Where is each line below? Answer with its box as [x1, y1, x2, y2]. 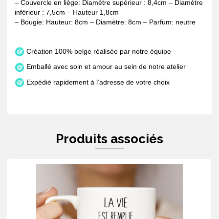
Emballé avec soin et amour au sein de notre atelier [24, 63, 186, 71]
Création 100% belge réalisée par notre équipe [24, 47, 171, 55]
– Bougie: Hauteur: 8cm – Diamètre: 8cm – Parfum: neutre [15, 18, 196, 26]
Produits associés [56, 131, 163, 146]
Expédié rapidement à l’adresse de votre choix [24, 78, 170, 86]
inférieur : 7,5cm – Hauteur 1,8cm [15, 8, 119, 16]
